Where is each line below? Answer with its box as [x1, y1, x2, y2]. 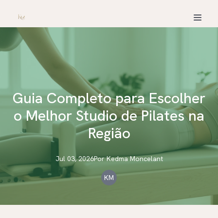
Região [88, 124, 130, 143]
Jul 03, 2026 [55, 154, 94, 163]
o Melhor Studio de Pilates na [14, 106, 204, 125]
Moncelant [129, 154, 163, 163]
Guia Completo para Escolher [13, 89, 205, 108]
